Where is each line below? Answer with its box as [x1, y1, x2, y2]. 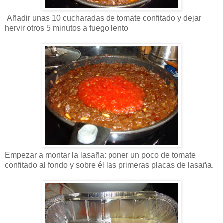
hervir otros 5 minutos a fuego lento [5, 23, 128, 32]
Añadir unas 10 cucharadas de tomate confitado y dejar [7, 13, 201, 22]
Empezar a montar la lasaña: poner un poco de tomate [5, 150, 196, 159]
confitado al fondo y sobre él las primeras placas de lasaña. [5, 160, 214, 169]
